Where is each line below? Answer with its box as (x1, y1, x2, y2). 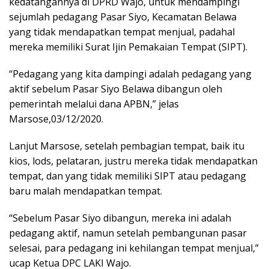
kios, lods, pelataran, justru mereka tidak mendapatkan (9, 154, 258, 168)
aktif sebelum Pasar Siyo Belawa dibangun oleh (9, 82, 222, 95)
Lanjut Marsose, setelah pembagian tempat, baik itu (9, 139, 244, 153)
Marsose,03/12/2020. (9, 112, 103, 125)
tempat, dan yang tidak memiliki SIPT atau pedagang (9, 169, 246, 183)
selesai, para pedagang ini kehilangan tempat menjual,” (9, 241, 259, 255)
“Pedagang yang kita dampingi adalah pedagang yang (9, 67, 252, 80)
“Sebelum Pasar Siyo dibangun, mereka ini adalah (9, 211, 231, 225)
